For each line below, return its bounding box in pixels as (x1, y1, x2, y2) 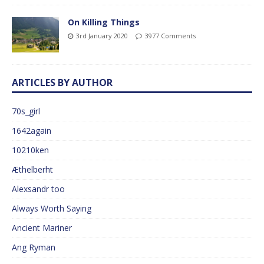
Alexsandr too (12, 183, 65, 195)
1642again (12, 125, 51, 137)
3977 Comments (145, 31, 196, 40)
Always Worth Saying (12, 203, 91, 214)
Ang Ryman (12, 242, 55, 253)
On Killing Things (68, 16, 140, 28)
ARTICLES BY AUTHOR (12, 76, 113, 90)
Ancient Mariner (12, 222, 72, 234)
